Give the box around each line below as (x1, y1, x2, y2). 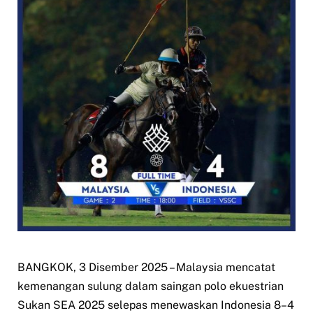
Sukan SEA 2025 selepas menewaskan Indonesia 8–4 (17, 298, 294, 312)
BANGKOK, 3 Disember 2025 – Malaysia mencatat (17, 261, 275, 274)
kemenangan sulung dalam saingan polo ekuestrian (17, 279, 284, 293)
